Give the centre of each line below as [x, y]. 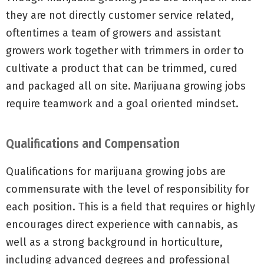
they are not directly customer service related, [120, 15]
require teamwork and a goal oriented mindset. [122, 103]
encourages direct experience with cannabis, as [122, 224]
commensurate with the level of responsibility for [128, 189]
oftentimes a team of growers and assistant [113, 33]
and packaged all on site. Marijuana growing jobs [126, 86]
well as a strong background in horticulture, [114, 242]
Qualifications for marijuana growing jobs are [116, 171]
